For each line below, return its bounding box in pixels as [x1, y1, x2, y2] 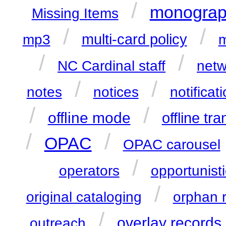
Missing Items [31, 6, 119, 22]
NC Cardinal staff [58, 58, 166, 74]
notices [93, 84, 139, 100]
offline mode [47, 109, 131, 127]
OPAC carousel [123, 137, 220, 153]
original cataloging [26, 189, 142, 205]
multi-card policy [81, 31, 187, 48]
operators [59, 163, 120, 179]
